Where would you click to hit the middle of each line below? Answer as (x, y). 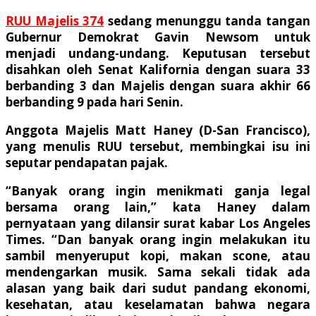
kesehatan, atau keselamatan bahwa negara (158, 304)
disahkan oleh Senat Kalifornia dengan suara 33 (158, 69)
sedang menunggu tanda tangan (207, 20)
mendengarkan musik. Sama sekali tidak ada (158, 272)
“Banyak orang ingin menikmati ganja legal (158, 190)
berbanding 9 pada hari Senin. (95, 102)
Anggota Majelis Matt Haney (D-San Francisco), (158, 130)
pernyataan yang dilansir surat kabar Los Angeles (158, 223)
